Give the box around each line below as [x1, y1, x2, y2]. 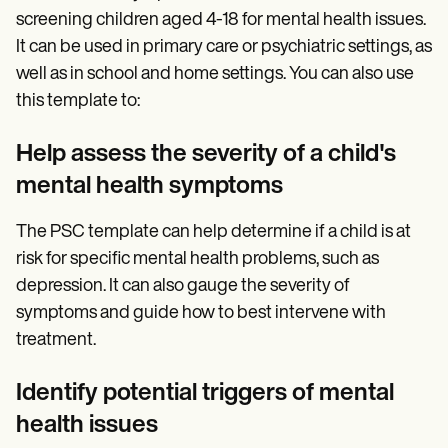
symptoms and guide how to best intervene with [16, 303, 386, 323]
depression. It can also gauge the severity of [16, 276, 350, 296]
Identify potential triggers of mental [16, 381, 394, 406]
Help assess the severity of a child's [16, 142, 396, 167]
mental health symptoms [16, 174, 283, 199]
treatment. [16, 330, 96, 350]
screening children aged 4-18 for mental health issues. [16, 10, 426, 30]
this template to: [16, 91, 140, 111]
